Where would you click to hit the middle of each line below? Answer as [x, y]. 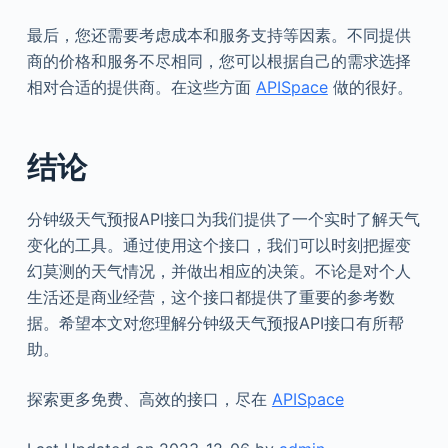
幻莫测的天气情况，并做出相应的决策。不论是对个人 [218, 271]
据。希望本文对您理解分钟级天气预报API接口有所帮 [215, 323]
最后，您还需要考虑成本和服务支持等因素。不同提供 [218, 35]
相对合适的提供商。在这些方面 [141, 87]
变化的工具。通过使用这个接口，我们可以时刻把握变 [218, 245]
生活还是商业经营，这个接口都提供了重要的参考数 [210, 297]
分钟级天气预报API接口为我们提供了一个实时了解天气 [223, 219]
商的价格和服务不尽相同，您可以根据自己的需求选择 [218, 61]
